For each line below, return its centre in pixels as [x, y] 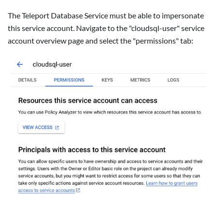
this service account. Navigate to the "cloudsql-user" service [106, 28]
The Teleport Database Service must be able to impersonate [106, 15]
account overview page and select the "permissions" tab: [101, 41]
